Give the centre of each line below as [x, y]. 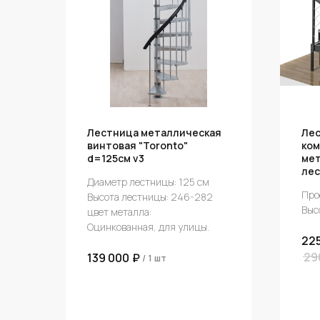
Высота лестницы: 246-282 [150, 197]
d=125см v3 [116, 159]
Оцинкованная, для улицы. [148, 227]
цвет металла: [119, 212]
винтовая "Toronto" [137, 146]
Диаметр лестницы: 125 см [148, 182]
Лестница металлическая [154, 133]
